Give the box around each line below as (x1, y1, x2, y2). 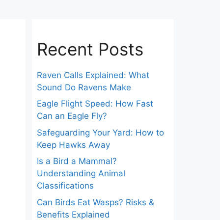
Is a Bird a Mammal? (36, 156, 117, 166)
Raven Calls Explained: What (36, 70, 149, 80)
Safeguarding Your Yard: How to (36, 127, 164, 137)
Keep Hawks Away (36, 139, 110, 150)
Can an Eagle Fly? (36, 111, 107, 121)
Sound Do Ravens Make (36, 82, 131, 92)
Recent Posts (36, 38, 143, 59)
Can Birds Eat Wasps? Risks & (36, 197, 154, 207)
